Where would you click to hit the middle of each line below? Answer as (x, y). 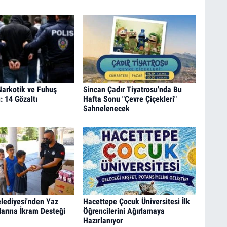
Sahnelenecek (106, 109)
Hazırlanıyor (103, 220)
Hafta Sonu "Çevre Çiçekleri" (130, 99)
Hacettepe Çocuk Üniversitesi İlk (136, 201)
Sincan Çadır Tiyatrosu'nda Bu (132, 90)
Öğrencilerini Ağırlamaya (124, 211)
